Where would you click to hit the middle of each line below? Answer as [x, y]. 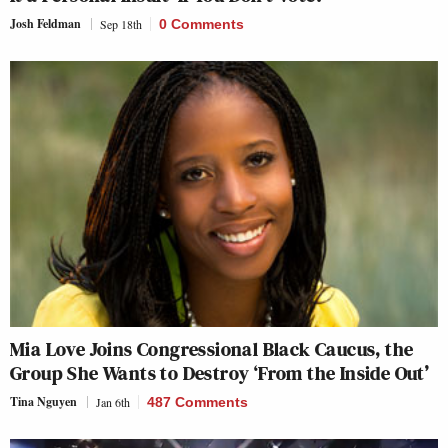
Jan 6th [113, 402]
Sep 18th [121, 24]
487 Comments [197, 402]
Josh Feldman [45, 24]
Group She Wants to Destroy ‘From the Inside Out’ [220, 373]
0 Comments [201, 24]
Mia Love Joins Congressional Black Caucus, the [212, 349]
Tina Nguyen [43, 402]
